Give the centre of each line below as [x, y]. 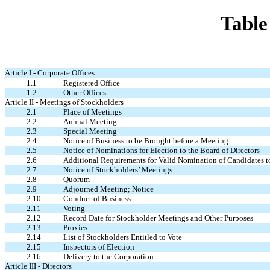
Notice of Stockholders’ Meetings [118, 170]
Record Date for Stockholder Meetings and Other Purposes [158, 218]
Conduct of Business [97, 199]
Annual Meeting [90, 121]
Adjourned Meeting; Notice [108, 189]
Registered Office [92, 83]
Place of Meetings [93, 112]
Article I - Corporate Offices [50, 73]
